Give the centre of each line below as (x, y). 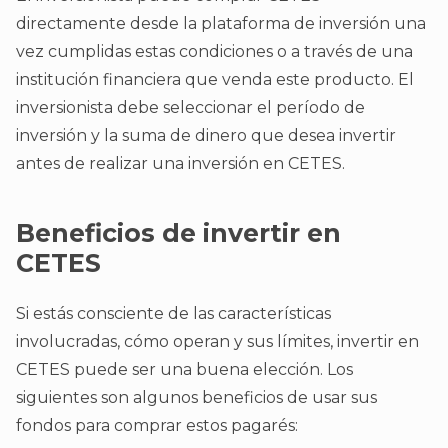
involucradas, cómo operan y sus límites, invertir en (217, 342)
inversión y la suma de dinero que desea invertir (206, 136)
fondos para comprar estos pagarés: (159, 426)
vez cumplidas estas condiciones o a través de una (214, 52)
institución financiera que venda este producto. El (215, 80)
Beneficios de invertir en (178, 233)
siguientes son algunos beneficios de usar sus (196, 398)
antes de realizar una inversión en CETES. (180, 164)
